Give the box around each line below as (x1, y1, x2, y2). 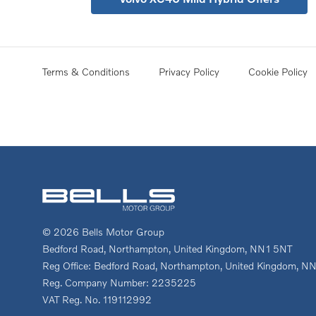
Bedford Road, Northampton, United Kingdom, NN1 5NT (42, 242, 292, 255)
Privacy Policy (159, 65, 219, 78)
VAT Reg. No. (42, 293, 100, 305)
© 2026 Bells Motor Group (42, 225, 164, 238)
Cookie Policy (248, 65, 308, 78)
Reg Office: (42, 259, 94, 272)
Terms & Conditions (42, 65, 130, 78)
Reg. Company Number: (42, 276, 149, 288)
